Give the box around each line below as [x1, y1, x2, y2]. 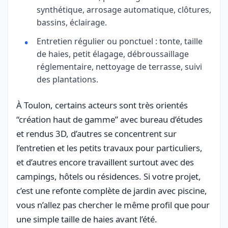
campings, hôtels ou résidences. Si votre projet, [16, 170, 201, 182]
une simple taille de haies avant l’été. [16, 213, 157, 225]
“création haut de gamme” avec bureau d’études [16, 113, 203, 125]
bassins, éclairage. [37, 16, 107, 28]
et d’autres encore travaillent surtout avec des [16, 156, 194, 168]
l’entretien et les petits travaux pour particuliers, [16, 141, 203, 154]
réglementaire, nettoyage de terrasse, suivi [37, 61, 202, 72]
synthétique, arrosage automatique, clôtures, [37, 4, 211, 15]
